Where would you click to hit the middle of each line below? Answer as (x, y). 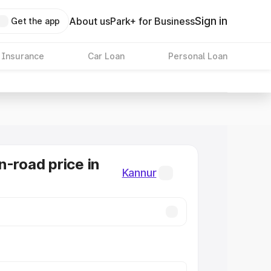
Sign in (211, 21)
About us (90, 21)
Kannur (139, 173)
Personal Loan (198, 56)
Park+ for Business (153, 21)
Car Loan (106, 56)
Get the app (35, 21)
